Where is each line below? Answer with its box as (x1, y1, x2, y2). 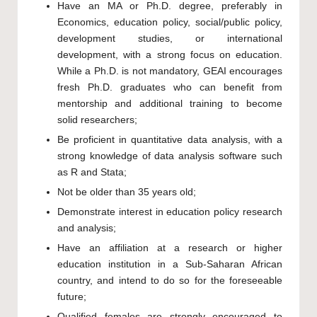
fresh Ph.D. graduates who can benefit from (57, 81, 282, 93)
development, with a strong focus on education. (57, 49, 282, 60)
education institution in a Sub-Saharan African (57, 259, 282, 270)
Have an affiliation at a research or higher (57, 243, 282, 254)
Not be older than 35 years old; (57, 186, 196, 197)
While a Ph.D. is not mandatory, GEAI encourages (57, 65, 282, 76)
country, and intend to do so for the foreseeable (57, 275, 282, 287)
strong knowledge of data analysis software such (57, 150, 282, 161)
